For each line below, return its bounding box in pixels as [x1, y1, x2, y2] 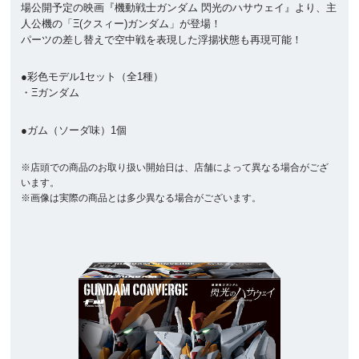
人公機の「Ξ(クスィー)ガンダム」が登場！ [21, 17, 222, 30]
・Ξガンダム [21, 87, 80, 99]
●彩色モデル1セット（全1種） [21, 71, 164, 83]
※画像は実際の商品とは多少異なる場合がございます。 [21, 192, 262, 204]
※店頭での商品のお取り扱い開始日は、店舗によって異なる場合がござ [21, 161, 329, 173]
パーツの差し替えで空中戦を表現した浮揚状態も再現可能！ [21, 33, 303, 46]
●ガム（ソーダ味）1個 [21, 124, 127, 137]
